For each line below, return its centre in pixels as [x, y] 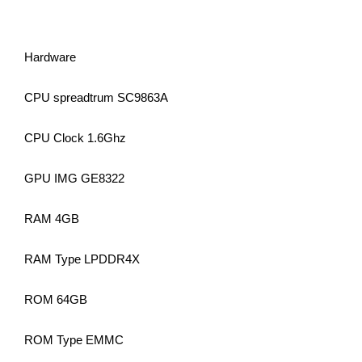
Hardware [50, 57]
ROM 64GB [56, 300]
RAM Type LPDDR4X [82, 259]
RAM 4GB [52, 219]
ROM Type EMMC [74, 340]
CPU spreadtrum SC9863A [96, 98]
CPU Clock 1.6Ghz [75, 138]
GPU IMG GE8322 [74, 179]
